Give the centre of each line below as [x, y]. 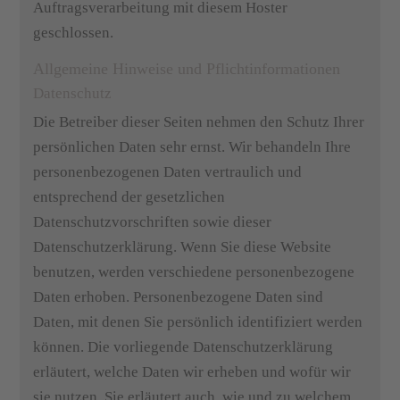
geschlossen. [74, 33]
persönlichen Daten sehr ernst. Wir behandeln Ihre [192, 147]
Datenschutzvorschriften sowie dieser [153, 222]
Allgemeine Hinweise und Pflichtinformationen [187, 69]
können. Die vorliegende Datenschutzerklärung [183, 347]
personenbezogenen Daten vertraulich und [168, 172]
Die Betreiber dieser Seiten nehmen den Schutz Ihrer [199, 122]
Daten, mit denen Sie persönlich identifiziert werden [198, 322]
